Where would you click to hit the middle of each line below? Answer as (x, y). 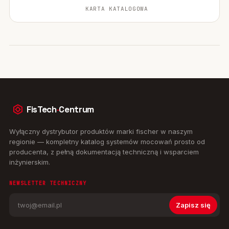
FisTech (42, 109)
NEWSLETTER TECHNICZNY (48, 183)
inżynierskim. (30, 162)
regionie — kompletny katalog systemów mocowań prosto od (107, 142)
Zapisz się (193, 205)
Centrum (76, 109)
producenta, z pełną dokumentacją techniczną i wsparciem (104, 152)
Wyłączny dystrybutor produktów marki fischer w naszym (101, 131)
